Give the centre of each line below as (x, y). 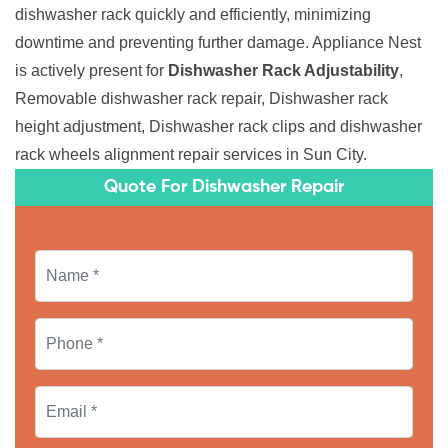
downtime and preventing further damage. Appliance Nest (218, 43)
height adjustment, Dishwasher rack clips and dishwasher (218, 127)
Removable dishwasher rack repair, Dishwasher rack (201, 99)
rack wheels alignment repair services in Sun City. (191, 155)
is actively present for (91, 71)
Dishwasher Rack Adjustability (283, 71)
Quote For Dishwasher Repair (224, 187)
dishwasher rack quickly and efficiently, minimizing (193, 15)
